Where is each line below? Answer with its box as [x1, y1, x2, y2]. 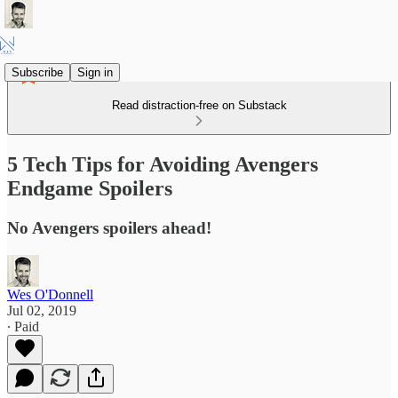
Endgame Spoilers [7, 176, 172, 200]
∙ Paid [7, 318, 39, 334]
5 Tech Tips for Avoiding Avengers [7, 152, 318, 176]
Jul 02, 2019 [7, 302, 76, 318]
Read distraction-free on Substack [111, 99, 287, 112]
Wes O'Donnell [7, 286, 93, 302]
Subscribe [12, 65, 63, 79]
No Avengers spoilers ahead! [7, 218, 211, 237]
